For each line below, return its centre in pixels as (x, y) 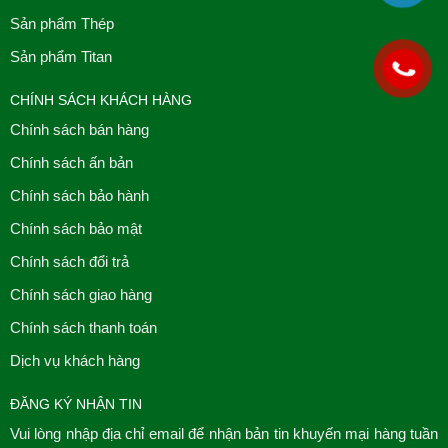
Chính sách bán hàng (79, 129)
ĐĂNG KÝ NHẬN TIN (75, 403)
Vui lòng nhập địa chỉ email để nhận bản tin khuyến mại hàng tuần (224, 433)
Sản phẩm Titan (60, 56)
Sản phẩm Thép (61, 23)
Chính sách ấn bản (71, 162)
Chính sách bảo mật (75, 228)
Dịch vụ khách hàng (74, 360)
